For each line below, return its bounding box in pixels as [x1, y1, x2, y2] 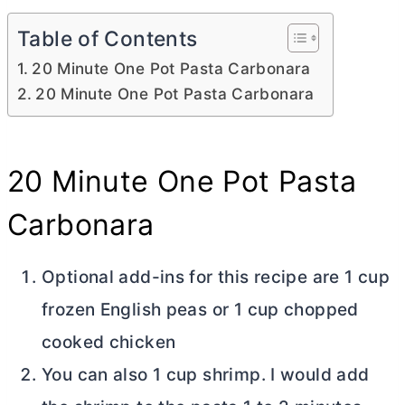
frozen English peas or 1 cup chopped [42, 299, 359, 321]
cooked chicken [42, 332, 176, 353]
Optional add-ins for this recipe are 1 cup [42, 267, 390, 288]
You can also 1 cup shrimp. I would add [42, 364, 370, 386]
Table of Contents [17, 26, 198, 52]
